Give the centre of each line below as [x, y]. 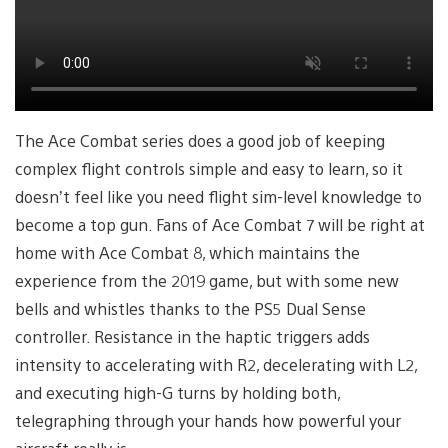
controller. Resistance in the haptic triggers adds [192, 337]
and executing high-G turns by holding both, [177, 393]
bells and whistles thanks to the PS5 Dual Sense [190, 309]
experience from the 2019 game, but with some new [207, 281]
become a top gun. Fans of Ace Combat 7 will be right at [220, 225]
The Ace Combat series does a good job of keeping [200, 141]
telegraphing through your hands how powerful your [208, 421]
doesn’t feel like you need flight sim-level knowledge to [218, 197]
